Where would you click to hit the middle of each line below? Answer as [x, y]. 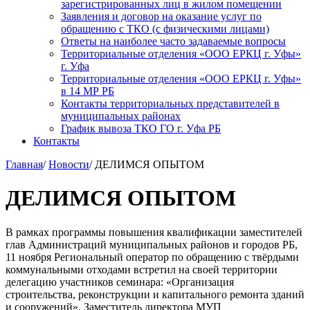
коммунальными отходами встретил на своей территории [142, 269]
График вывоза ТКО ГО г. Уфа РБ [141, 128]
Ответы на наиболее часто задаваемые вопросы [173, 41]
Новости [69, 164]
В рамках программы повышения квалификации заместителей [154, 232]
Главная [24, 164]
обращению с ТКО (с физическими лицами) [165, 28]
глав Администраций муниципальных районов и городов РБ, [152, 244]
